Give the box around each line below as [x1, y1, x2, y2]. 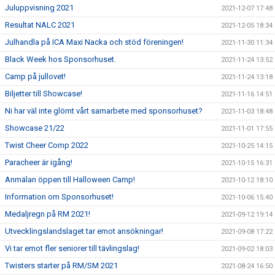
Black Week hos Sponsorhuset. [5, 55, 116, 64]
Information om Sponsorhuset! [5, 192, 114, 201]
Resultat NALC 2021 [5, 20, 75, 29]
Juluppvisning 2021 [5, 3, 74, 12]
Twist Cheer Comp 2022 [5, 141, 88, 150]
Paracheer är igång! [5, 158, 72, 167]
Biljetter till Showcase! [5, 89, 82, 98]
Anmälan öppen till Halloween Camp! [5, 175, 135, 184]
